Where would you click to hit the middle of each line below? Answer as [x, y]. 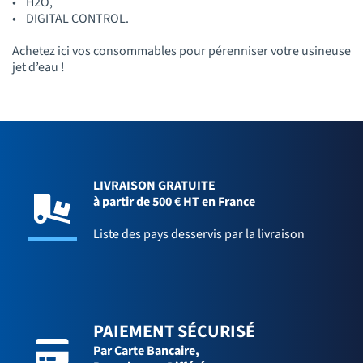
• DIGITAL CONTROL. [72, 18]
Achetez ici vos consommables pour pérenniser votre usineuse [181, 51]
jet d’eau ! [40, 67]
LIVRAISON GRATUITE [154, 185]
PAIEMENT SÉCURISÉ [174, 331]
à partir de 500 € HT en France [174, 201]
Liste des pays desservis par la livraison [199, 234]
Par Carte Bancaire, [146, 350]
